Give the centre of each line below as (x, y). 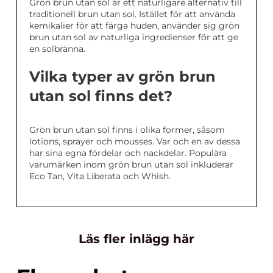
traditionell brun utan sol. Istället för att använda (132, 14)
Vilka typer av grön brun (122, 77)
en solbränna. (57, 49)
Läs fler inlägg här (136, 239)
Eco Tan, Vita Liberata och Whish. (100, 176)
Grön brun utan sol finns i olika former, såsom (127, 130)
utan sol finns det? (101, 96)
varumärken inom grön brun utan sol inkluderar (131, 165)
